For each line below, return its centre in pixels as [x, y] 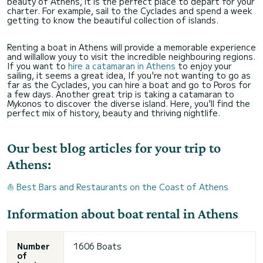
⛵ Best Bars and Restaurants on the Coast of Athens [118, 186]
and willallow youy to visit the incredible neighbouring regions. [131, 56]
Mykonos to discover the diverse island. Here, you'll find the [129, 103]
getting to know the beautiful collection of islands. [114, 20]
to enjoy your [204, 65]
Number [33, 246]
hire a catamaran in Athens [122, 65]
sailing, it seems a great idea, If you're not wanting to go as [129, 75]
